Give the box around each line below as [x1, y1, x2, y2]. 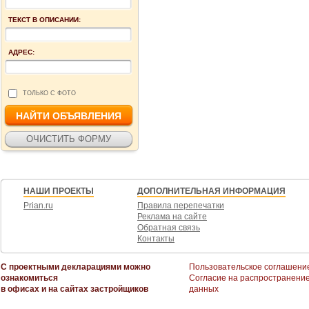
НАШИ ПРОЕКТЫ [23, 186, 94, 196]
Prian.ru [23, 200, 53, 210]
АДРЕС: [8, 48, 34, 56]
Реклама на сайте [137, 211, 207, 221]
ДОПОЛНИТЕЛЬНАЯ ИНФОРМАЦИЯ [137, 186, 286, 196]
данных [189, 283, 219, 294]
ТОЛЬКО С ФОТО [23, 90, 76, 97]
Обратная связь [137, 222, 200, 232]
